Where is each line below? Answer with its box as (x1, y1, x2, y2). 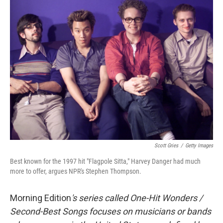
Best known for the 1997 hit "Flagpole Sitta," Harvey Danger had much (10, 157, 201, 165)
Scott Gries (154, 142, 178, 149)
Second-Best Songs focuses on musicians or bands (10, 206, 211, 217)
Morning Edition (10, 193, 71, 203)
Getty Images (185, 142, 213, 149)
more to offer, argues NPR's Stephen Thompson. (10, 167, 141, 175)
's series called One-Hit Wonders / (71, 193, 203, 203)
